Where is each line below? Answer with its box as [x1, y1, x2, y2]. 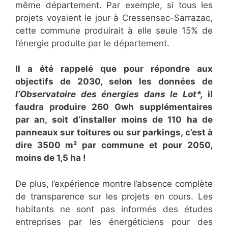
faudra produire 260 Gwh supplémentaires [15, 102, 213, 112]
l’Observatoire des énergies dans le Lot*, [15, 89, 203, 100]
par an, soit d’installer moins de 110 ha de [15, 115, 213, 125]
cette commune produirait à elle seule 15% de [15, 25, 213, 36]
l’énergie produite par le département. [15, 38, 169, 48]
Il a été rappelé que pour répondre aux [15, 64, 213, 74]
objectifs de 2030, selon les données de [15, 76, 213, 87]
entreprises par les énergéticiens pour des [15, 216, 213, 227]
